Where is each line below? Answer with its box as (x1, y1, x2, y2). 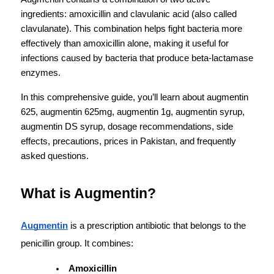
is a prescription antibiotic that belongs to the (68, 221, 246, 231)
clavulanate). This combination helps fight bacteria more (21, 24, 242, 34)
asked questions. (21, 151, 89, 161)
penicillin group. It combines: (21, 239, 133, 248)
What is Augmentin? (21, 185, 156, 201)
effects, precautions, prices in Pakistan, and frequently (21, 136, 236, 146)
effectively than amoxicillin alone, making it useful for (21, 39, 229, 48)
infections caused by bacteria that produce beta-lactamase (21, 53, 253, 63)
